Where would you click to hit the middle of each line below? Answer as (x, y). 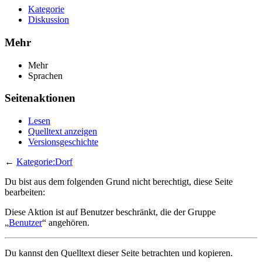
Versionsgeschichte (63, 142)
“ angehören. (66, 223)
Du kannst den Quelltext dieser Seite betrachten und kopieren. (119, 253)
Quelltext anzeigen (63, 132)
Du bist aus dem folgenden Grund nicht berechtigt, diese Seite (119, 182)
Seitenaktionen (40, 98)
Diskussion (49, 20)
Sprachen (45, 75)
